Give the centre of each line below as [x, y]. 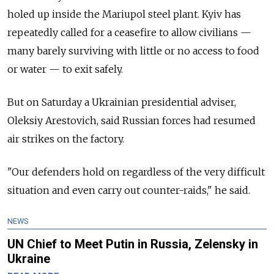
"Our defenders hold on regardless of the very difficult [136, 172]
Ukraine [29, 259]
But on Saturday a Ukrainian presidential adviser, [122, 102]
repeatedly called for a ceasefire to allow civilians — [129, 33]
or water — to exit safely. [65, 69]
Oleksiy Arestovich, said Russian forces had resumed [131, 121]
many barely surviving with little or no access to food [133, 51]
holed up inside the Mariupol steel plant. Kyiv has [124, 14]
